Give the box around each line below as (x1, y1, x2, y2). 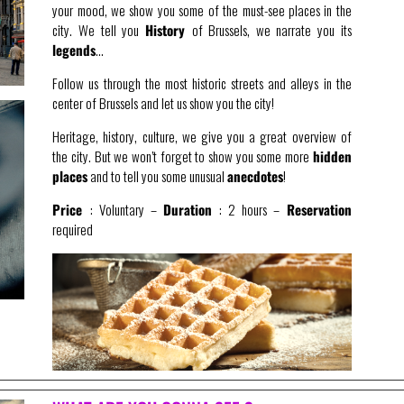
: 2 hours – (212, 199, 287, 220)
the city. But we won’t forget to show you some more (52, 146, 313, 167)
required (52, 219, 94, 240)
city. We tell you (52, 20, 145, 41)
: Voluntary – (89, 199, 164, 220)
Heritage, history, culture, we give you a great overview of (52, 126, 352, 147)
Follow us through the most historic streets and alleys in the (52, 73, 352, 94)
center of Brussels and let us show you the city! (52, 93, 275, 114)
